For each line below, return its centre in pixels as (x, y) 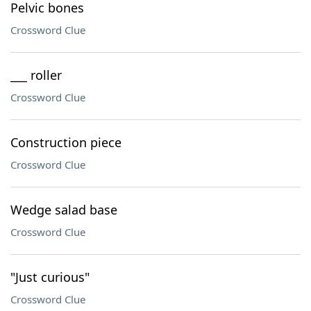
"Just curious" (50, 277)
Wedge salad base (64, 210)
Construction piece (66, 142)
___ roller (36, 75)
